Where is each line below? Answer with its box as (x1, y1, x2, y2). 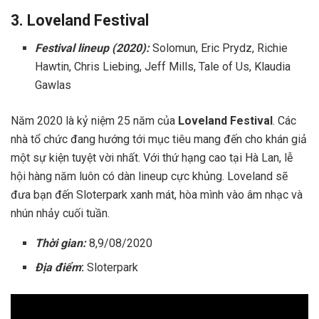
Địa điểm (35, 260, 82, 274)
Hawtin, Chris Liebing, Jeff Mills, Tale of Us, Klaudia (35, 59, 291, 73)
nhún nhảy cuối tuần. (11, 206, 110, 220)
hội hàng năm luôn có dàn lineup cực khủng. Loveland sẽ (11, 169, 288, 183)
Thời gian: (35, 236, 87, 250)
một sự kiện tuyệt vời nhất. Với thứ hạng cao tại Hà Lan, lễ (11, 150, 293, 164)
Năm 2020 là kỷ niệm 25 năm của (11, 113, 178, 127)
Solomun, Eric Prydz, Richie (150, 41, 288, 55)
